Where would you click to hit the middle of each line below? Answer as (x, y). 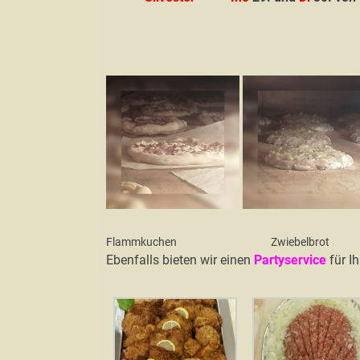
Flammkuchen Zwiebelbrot (218, 241)
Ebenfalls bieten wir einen (180, 260)
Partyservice (290, 260)
